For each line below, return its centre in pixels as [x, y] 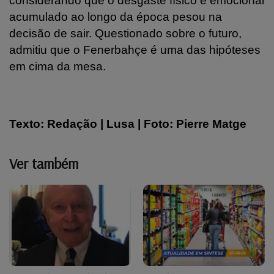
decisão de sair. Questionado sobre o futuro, [125, 33]
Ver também [44, 163]
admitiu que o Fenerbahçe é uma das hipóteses [135, 50]
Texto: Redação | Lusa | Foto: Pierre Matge [128, 124]
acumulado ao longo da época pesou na [116, 17]
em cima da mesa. [57, 66]
